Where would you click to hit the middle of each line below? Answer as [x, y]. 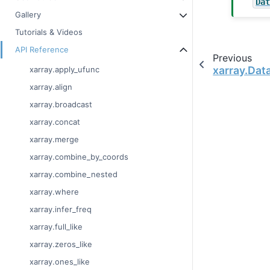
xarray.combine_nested [74, 174]
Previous [232, 58]
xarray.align [51, 87]
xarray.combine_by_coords [79, 157]
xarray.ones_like [60, 262]
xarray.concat [55, 122]
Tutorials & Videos [49, 32]
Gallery [28, 15]
